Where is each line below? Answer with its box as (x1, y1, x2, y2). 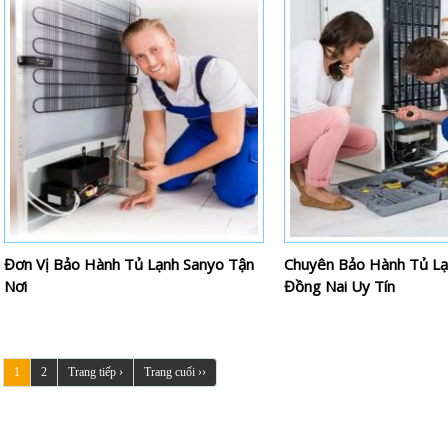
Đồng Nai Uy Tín (284, 275, 395, 296)
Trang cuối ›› (144, 364, 206, 379)
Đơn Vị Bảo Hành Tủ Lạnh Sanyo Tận (4, 253, 254, 274)
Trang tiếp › (68, 364, 123, 379)
